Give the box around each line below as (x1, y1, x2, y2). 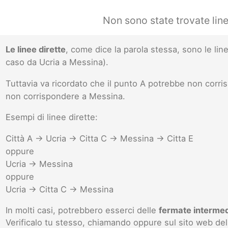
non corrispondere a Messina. (6, 91, 126, 101)
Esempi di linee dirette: (6, 112, 98, 123)
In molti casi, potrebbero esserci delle (6, 205, 159, 216)
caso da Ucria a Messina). (6, 57, 109, 68)
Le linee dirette (6, 44, 66, 55)
